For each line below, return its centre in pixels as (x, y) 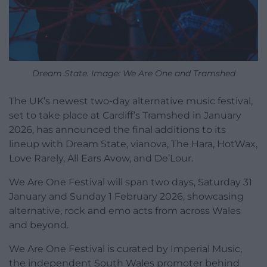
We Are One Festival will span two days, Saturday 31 (131, 182)
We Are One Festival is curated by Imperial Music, (125, 249)
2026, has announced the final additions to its (117, 129)
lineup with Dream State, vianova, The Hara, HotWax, (133, 144)
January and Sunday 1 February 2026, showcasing (126, 196)
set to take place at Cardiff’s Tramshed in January (125, 115)
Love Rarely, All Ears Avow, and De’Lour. (101, 158)
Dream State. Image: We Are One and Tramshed (133, 73)
